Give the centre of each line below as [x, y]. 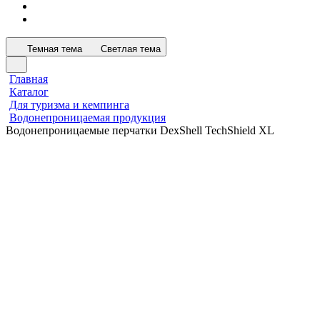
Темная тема [55, 49]
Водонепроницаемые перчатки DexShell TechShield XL [140, 130]
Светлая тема [131, 49]
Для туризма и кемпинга [69, 105]
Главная [29, 79]
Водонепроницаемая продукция [87, 117]
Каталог [29, 92]
